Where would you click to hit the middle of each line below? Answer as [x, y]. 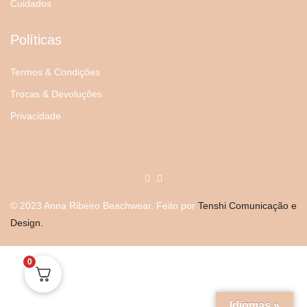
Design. [27, 223]
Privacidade [36, 116]
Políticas [36, 40]
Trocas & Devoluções [56, 94]
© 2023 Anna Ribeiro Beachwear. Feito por [104, 206]
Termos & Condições [55, 72]
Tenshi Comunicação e [247, 206]
